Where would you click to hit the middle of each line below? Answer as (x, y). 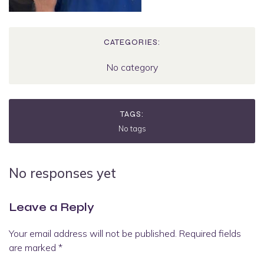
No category (132, 67)
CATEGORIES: (132, 42)
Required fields (210, 233)
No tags (132, 129)
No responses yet (62, 173)
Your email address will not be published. (93, 233)
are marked (34, 247)
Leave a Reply (52, 207)
